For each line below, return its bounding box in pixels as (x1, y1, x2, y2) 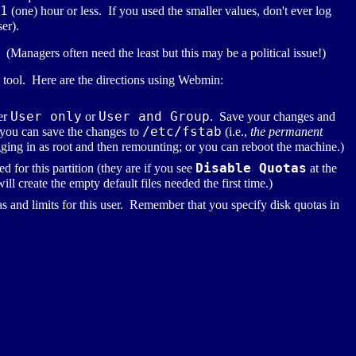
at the (307, 161, 337, 176)
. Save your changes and (210, 110, 335, 124)
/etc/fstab (142, 124, 222, 140)
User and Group (99, 109, 210, 125)
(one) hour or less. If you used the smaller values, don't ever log (8, 4, 331, 18)
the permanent (250, 125, 323, 139)
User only (10, 109, 82, 125)
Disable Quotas (195, 161, 307, 176)
